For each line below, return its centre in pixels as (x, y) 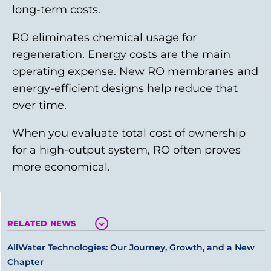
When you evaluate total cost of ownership (129, 133)
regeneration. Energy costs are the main (121, 54)
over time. (39, 105)
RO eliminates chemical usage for (104, 38)
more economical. (61, 167)
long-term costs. (56, 10)
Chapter (25, 262)
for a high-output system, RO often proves (126, 150)
